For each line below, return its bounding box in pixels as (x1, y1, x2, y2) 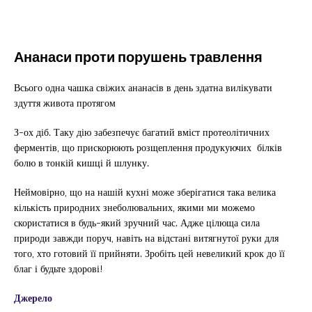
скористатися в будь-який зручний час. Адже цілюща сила (14, 214, 260, 232)
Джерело (14, 289, 52, 307)
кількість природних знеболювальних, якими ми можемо (14, 198, 255, 217)
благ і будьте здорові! (14, 260, 103, 278)
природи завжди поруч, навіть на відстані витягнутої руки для (14, 229, 279, 247)
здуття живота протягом (14, 94, 116, 112)
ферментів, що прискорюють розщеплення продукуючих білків (14, 139, 282, 157)
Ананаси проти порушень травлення (14, 46, 263, 68)
